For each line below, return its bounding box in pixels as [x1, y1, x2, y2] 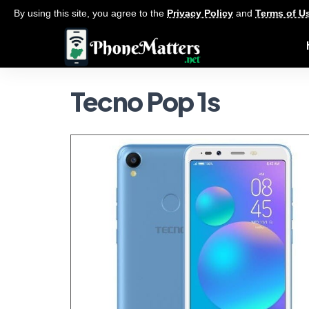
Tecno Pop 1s [70, 85, 220, 117]
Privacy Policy [167, 8, 233, 19]
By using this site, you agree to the [14, 8, 167, 19]
